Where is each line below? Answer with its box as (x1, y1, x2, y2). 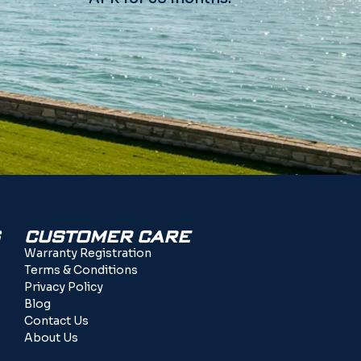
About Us (24, 330, 78, 345)
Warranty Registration (24, 245, 151, 260)
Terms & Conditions (24, 262, 138, 277)
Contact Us (24, 313, 89, 328)
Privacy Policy (24, 279, 103, 294)
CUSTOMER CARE (24, 224, 190, 249)
